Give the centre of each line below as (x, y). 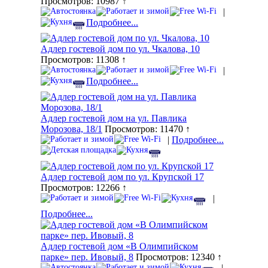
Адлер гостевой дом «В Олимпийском (119, 246)
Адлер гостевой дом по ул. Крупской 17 (122, 177)
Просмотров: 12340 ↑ (178, 257)
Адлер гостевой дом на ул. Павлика (114, 118)
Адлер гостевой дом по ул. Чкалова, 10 (120, 49)
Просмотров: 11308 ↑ (83, 60)
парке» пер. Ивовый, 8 (87, 257)
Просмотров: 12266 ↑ (84, 188)
